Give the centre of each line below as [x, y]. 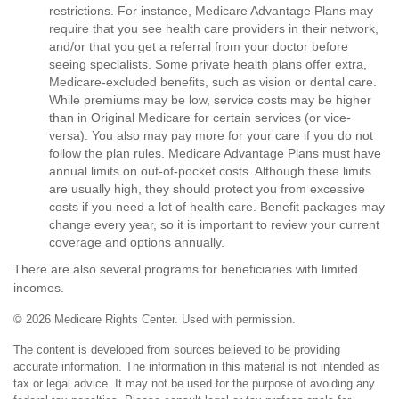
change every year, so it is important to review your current [214, 224]
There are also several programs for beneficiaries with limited [186, 269]
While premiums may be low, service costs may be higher [210, 100]
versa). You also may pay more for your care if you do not [211, 135]
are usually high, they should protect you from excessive [207, 189]
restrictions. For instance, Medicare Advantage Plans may [211, 11]
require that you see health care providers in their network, [214, 28]
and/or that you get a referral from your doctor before [199, 46]
